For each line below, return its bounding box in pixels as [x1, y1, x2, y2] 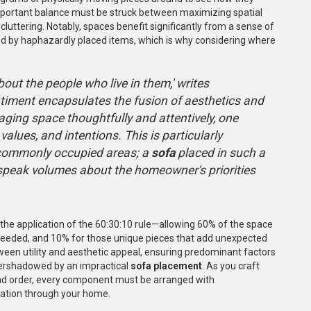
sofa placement [131, 260, 202, 271]
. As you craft [202, 260, 260, 271]
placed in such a [175, 145, 265, 160]
